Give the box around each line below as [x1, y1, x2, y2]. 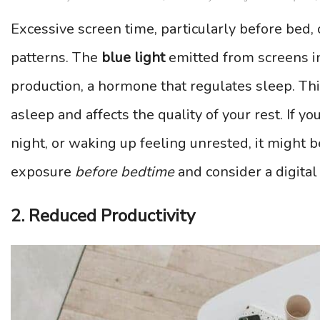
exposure [11, 162, 75, 182]
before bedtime [75, 162, 174, 182]
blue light [101, 48, 165, 68]
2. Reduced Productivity [11, 204, 195, 228]
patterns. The [11, 48, 101, 68]
